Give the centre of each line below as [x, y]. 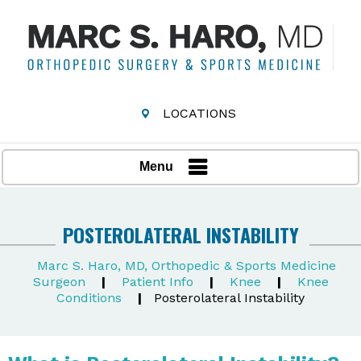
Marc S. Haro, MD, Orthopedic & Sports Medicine [187, 265]
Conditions [89, 297]
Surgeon [61, 281]
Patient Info [157, 281]
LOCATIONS [199, 113]
